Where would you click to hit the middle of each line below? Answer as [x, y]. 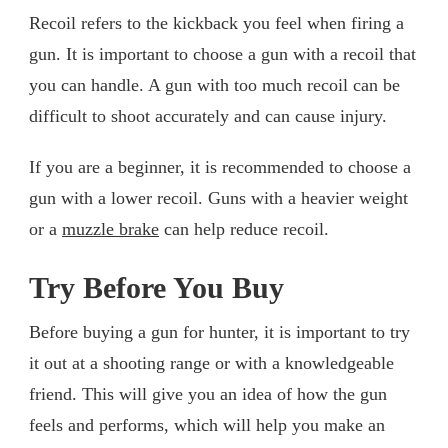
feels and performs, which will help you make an [207, 424]
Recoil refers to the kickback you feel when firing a [216, 22]
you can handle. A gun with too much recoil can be [214, 84]
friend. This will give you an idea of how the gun [208, 393]
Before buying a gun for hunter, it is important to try [219, 331]
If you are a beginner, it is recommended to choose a [220, 166]
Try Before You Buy [156, 287]
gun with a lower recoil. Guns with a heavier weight [218, 197]
